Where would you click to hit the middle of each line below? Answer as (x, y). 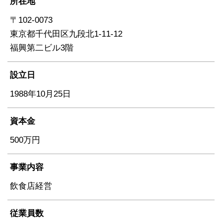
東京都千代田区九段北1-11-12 (70, 34)
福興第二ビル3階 (42, 48)
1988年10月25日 (40, 94)
